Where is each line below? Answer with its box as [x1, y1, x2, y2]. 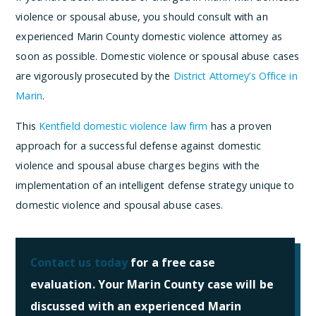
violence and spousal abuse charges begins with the [16, 158, 260, 172]
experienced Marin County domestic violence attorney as [16, 30, 282, 44]
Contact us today [30, 254, 128, 270]
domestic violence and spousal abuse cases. [16, 197, 224, 212]
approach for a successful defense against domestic [16, 138, 262, 152]
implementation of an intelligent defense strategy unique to [16, 178, 295, 192]
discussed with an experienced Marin [30, 298, 242, 314]
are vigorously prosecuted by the [16, 69, 174, 83]
